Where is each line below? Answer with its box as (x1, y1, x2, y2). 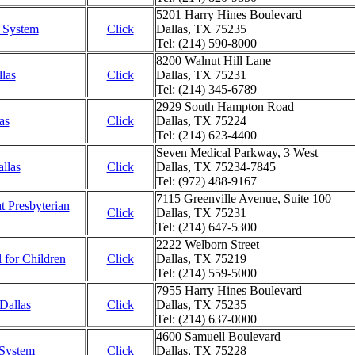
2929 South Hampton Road (155, 100, 294, 113)
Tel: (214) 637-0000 (155, 312, 257, 326)
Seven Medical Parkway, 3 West (155, 146, 318, 159)
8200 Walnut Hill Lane (155, 54, 271, 67)
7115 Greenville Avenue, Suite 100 (155, 192, 331, 205)
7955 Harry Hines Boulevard (155, 284, 302, 297)
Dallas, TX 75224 (155, 114, 246, 128)
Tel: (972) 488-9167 (155, 174, 257, 188)
